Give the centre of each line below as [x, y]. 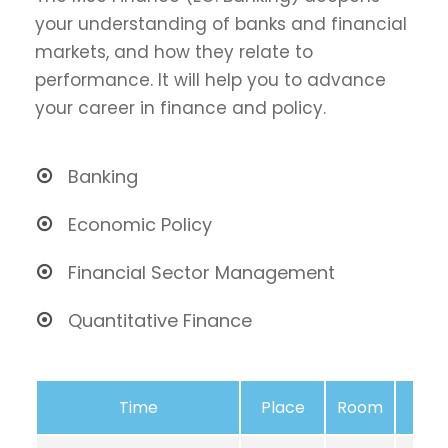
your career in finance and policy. [180, 108]
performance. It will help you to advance [210, 80]
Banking [103, 176]
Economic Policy [140, 224]
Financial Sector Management [201, 272]
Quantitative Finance [160, 320]
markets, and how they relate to [174, 52]
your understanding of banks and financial [221, 24]
